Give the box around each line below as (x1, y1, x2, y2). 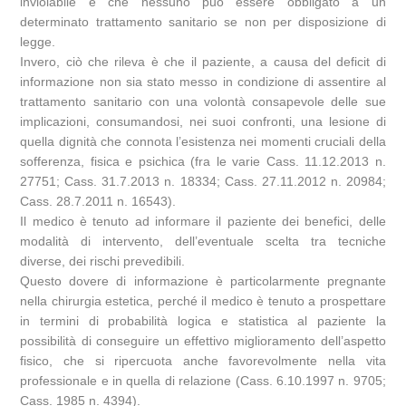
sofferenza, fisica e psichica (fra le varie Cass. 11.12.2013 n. (20, 154, 386, 169)
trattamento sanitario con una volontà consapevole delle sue (20, 94, 386, 110)
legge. (20, 34, 56, 50)
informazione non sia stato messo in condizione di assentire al (20, 74, 386, 90)
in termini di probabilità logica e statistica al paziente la (20, 314, 386, 329)
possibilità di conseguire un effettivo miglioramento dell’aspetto (20, 333, 386, 349)
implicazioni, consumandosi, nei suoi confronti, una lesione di (20, 114, 386, 130)
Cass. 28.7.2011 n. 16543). (20, 194, 177, 209)
